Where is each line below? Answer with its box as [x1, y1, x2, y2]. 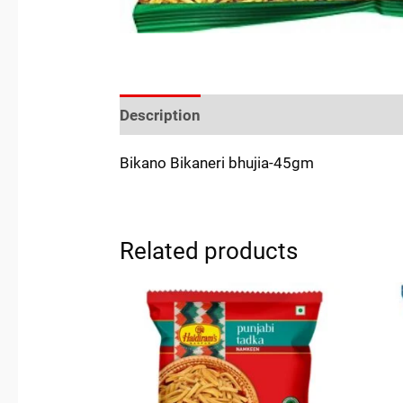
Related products [120, 237, 299, 264]
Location [320, 105, 382, 124]
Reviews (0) [219, 105, 302, 124]
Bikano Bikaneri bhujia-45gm [120, 154, 315, 172]
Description [120, 105, 201, 124]
